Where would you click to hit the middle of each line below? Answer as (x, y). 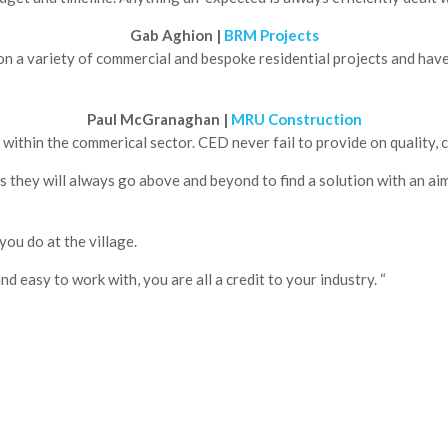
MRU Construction (296, 119)
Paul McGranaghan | (158, 119)
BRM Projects (271, 35)
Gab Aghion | (176, 35)
